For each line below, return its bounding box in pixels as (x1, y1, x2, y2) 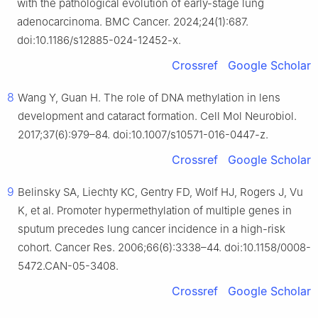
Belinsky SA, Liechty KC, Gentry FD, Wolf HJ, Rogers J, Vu (18, 185, 303, 199)
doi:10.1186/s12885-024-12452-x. (17, 33, 181, 48)
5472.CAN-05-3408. (18, 259, 119, 273)
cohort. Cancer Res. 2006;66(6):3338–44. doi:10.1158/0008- (18, 241, 311, 255)
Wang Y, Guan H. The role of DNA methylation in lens (18, 91, 280, 105)
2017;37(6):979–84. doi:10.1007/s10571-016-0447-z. (18, 128, 268, 142)
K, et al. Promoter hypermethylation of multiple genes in (18, 204, 292, 218)
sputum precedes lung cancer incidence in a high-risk (18, 222, 285, 236)
